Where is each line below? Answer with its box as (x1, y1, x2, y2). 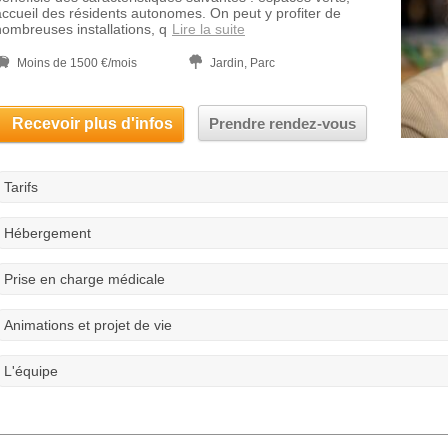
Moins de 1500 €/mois (17, 56, 137, 70)
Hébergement (4, 225, 91, 241)
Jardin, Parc (210, 56, 275, 70)
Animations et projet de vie (4, 317, 172, 333)
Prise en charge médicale (4, 271, 165, 287)
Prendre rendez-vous (209, 115, 356, 132)
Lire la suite (172, 21, 245, 37)
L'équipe (4, 363, 58, 379)
